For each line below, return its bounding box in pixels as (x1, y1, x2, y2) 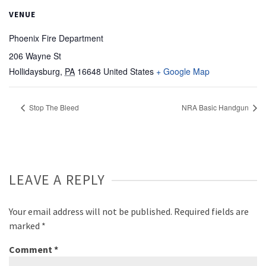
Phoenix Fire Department (9, 32, 103, 45)
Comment (9, 243, 54, 256)
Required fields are (174, 205, 249, 218)
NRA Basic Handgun (182, 102, 251, 113)
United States (103, 65, 154, 78)
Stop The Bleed (27, 102, 79, 113)
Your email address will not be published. (9, 205, 172, 218)
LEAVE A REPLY (9, 170, 106, 189)
